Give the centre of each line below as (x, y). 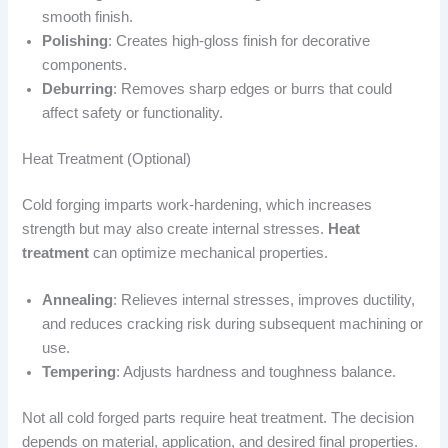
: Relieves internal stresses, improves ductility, (264, 300)
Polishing (75, 41)
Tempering (79, 372)
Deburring (78, 89)
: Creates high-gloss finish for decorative (239, 41)
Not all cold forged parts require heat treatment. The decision (218, 418)
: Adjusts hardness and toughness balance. (256, 372)
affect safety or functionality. (133, 113)
